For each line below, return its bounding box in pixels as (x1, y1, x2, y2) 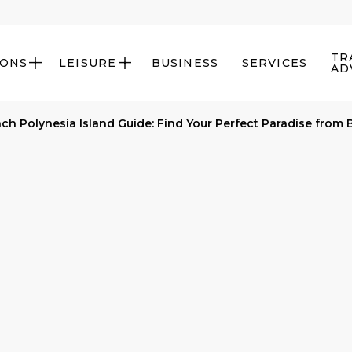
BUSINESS (152, 56, 218, 70)
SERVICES (241, 56, 307, 70)
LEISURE (58, 56, 117, 70)
